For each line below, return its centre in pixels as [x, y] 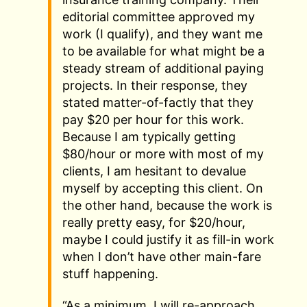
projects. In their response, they [155, 85]
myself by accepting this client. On [163, 188]
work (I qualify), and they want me [162, 34]
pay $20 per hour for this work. [153, 119]
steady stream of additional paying [163, 68]
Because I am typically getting [149, 136]
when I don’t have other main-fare [162, 256]
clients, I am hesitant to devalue [154, 171]
